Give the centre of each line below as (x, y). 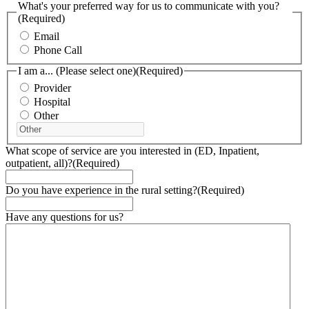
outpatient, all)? (39, 163)
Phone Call (58, 50)
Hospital (52, 102)
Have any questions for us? (64, 217)
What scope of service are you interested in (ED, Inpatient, (132, 151)
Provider (52, 88)
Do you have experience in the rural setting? (101, 190)
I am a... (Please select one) (77, 70)
